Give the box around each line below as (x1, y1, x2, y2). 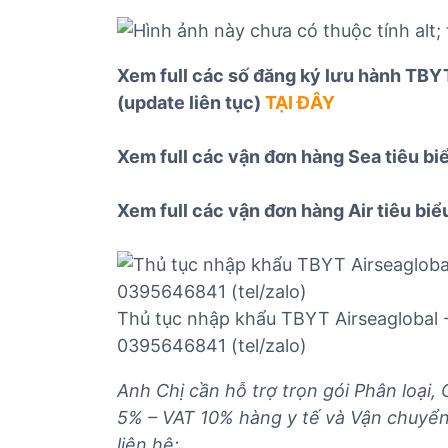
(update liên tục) (117, 92, 265, 113)
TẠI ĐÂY (265, 92, 335, 113)
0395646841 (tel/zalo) (117, 335, 307, 356)
